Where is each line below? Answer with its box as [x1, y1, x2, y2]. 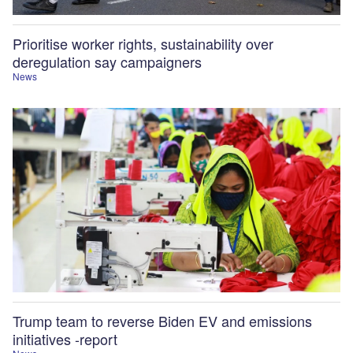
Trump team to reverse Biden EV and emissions [13, 310, 312, 332]
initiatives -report [13, 329, 117, 350]
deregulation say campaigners [13, 51, 202, 72]
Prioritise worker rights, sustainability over [13, 33, 273, 54]
